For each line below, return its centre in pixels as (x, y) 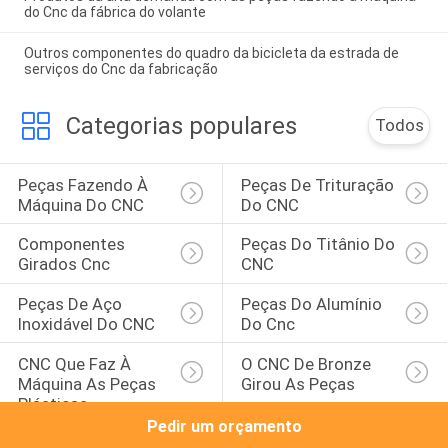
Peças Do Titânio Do (319, 244)
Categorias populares (181, 126)
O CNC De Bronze (307, 363)
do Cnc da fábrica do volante (114, 12)
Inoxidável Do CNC (86, 324)
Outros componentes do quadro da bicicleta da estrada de (211, 53)
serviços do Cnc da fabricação (120, 69)
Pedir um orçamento (224, 426)
